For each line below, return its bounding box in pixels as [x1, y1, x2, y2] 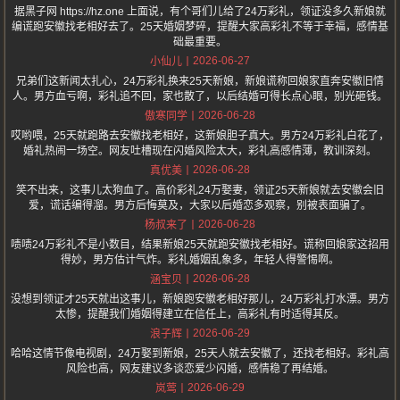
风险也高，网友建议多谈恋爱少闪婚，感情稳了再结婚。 [66, 362, 334, 375]
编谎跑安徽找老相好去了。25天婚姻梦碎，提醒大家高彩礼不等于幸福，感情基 [12, 21, 388, 33]
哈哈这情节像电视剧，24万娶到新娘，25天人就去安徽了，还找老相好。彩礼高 [11, 347, 389, 360]
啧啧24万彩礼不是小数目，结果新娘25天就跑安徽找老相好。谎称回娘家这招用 [11, 238, 389, 251]
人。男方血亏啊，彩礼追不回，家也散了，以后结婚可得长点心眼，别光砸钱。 [12, 90, 387, 103]
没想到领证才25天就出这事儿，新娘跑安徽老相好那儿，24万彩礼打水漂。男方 [11, 293, 389, 305]
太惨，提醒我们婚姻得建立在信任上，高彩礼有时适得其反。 [55, 308, 345, 321]
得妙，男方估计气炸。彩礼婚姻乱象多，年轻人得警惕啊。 [61, 254, 339, 266]
